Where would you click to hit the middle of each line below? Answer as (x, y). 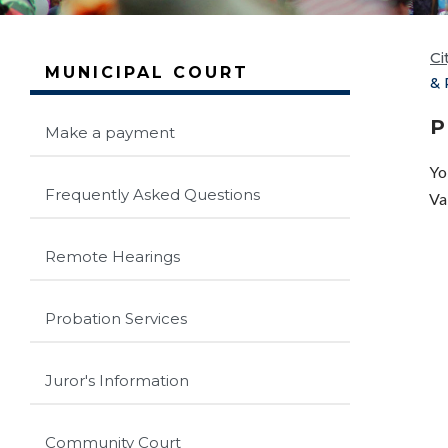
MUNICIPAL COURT (147, 72)
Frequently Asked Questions (152, 194)
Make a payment (110, 132)
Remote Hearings (112, 256)
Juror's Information (117, 380)
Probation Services (116, 318)
